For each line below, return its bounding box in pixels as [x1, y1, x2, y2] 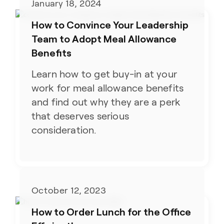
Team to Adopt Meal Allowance [31, 32, 176, 45]
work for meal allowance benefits [31, 82, 184, 94]
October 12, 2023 [31, 185, 106, 195]
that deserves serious [31, 110, 129, 122]
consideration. [31, 124, 96, 136]
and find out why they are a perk [31, 96, 181, 108]
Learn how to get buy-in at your [31, 68, 177, 80]
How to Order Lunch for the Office [31, 205, 191, 217]
